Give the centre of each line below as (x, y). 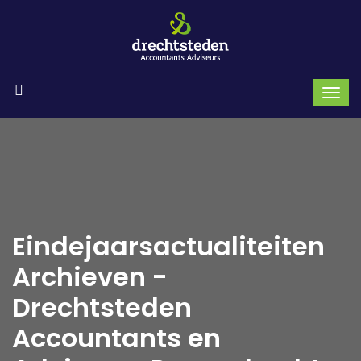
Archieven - (90, 276)
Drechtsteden (102, 307)
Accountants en (116, 338)
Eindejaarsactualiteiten (168, 246)
